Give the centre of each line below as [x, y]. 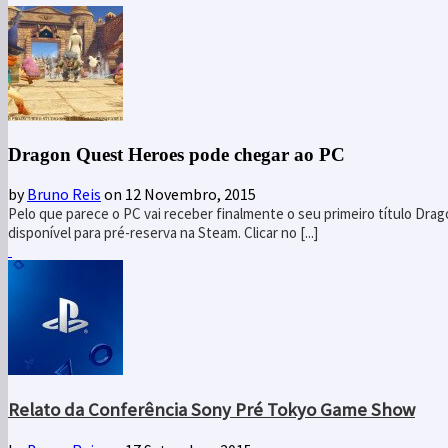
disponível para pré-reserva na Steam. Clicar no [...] [163, 233]
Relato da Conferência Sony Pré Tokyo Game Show [211, 410]
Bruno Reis [64, 194]
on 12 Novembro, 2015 [178, 194]
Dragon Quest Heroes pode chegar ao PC [176, 154]
